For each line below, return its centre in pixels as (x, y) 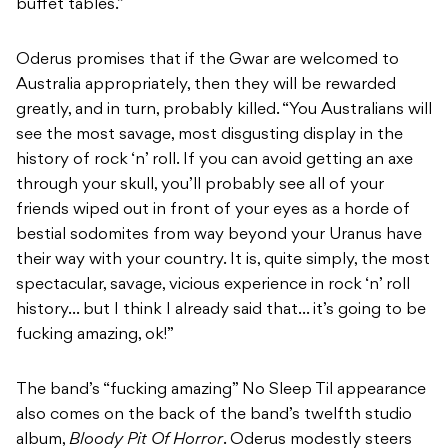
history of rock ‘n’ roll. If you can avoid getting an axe (214, 160)
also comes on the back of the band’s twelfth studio (214, 415)
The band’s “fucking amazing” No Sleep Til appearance (221, 390)
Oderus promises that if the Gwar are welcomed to (207, 60)
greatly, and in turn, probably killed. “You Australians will (224, 110)
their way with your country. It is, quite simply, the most (223, 260)
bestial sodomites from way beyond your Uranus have (219, 235)
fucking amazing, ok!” (95, 335)
